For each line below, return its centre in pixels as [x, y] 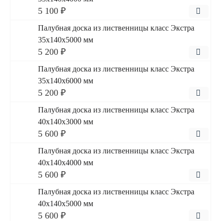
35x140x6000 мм [66, 81]
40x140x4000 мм [66, 163]
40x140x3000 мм [66, 122]
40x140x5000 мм [66, 203]
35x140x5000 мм [66, 40]
